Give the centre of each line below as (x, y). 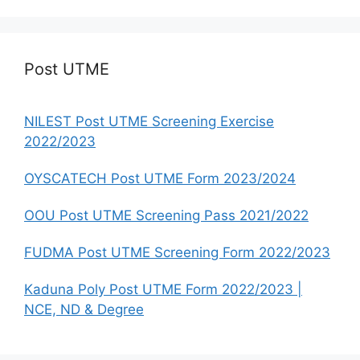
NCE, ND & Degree (84, 309)
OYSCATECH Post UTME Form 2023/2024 (160, 178)
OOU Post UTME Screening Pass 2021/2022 (166, 215)
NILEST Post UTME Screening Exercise (149, 121)
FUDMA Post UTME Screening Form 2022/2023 (177, 252)
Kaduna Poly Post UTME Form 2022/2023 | (163, 289)
